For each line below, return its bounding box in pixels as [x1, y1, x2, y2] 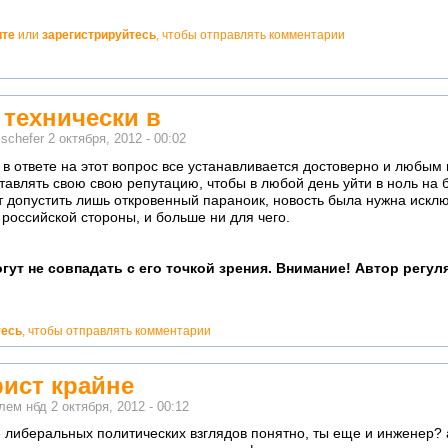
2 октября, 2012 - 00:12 [51, 399, 189, 414]
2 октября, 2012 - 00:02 [48, 131, 186, 146]
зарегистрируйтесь [42, 27, 156, 42]
